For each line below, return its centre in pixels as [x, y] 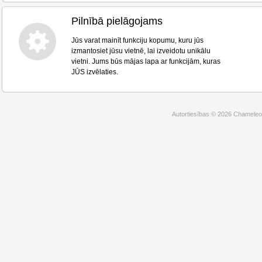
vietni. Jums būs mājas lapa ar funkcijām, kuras [146, 61]
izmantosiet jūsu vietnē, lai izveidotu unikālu [141, 51]
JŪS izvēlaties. [95, 72]
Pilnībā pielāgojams [117, 21]
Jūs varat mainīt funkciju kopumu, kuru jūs [137, 40]
